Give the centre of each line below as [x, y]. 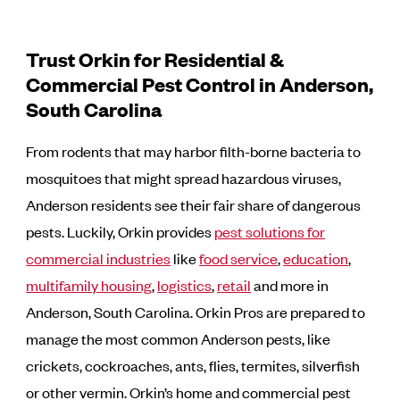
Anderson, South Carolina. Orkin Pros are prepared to [196, 312]
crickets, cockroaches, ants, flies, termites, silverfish [193, 366]
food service [239, 258]
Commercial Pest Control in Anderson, [200, 84]
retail [234, 285]
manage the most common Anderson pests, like [179, 339]
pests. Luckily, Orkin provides [121, 232]
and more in [290, 285]
